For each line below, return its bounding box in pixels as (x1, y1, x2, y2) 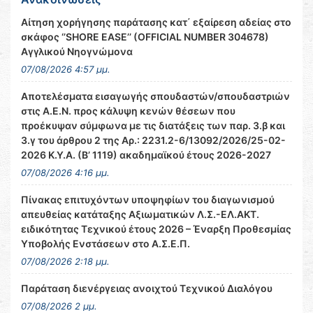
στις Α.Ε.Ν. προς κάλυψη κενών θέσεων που (21, 105, 235, 117)
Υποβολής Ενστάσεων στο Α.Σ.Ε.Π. (21, 238, 190, 249)
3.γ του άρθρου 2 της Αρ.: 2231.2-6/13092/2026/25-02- (21, 134, 286, 146)
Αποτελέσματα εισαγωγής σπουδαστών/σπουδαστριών (21, 90, 290, 102)
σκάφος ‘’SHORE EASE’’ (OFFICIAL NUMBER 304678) (21, 31, 269, 43)
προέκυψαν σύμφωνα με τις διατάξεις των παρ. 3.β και (21, 119, 285, 131)
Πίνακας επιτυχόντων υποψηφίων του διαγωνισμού (21, 194, 275, 205)
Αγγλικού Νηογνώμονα (21, 45, 133, 57)
